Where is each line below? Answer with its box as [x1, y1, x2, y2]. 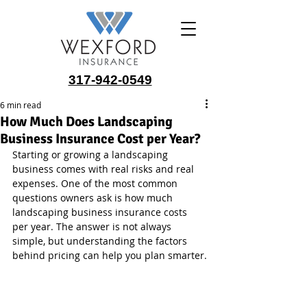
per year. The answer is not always [12, 220, 174, 233]
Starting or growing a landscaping [12, 148, 171, 161]
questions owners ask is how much [12, 191, 175, 204]
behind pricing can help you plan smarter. [12, 249, 207, 262]
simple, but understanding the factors [12, 234, 190, 247]
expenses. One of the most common [12, 177, 180, 190]
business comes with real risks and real [12, 162, 197, 175]
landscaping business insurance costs [12, 206, 190, 219]
